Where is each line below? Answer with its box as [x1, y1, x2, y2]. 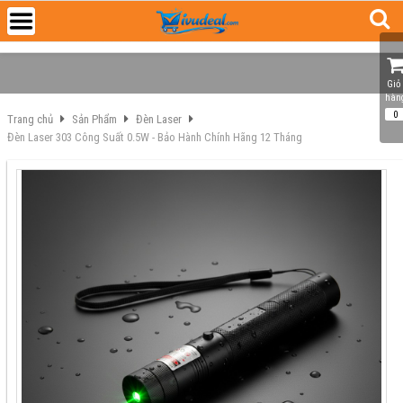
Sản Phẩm [72, 112, 117, 126]
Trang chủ [7, 112, 53, 126]
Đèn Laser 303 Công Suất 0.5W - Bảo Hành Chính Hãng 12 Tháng [7, 130, 302, 144]
